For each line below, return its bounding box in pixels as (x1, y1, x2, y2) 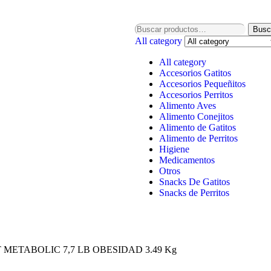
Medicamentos (158, 155, 215, 165)
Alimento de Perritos (158, 133, 238, 143)
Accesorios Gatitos (158, 68, 231, 78)
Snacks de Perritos (158, 188, 229, 198)
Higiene (158, 144, 189, 154)
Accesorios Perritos (158, 90, 233, 100)
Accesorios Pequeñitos (158, 79, 246, 89)
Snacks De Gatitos (158, 177, 230, 187)
